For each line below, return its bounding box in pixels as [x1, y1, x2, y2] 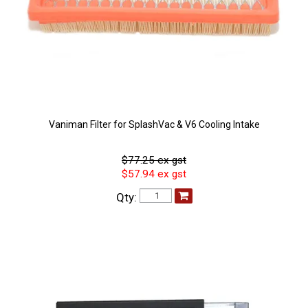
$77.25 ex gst [122, 154, 186, 167]
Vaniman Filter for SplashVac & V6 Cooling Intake [48, 119, 260, 131]
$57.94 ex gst [122, 168, 186, 181]
